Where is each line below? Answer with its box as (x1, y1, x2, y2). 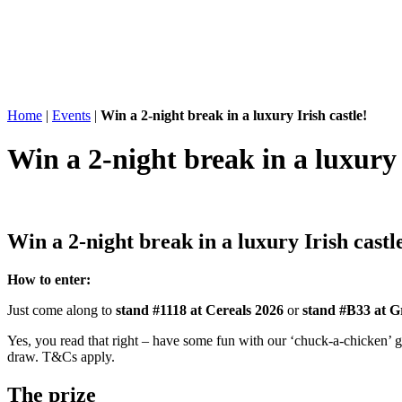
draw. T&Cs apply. (7, 348, 115, 364)
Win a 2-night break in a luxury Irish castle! (100, 108, 367, 123)
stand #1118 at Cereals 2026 (116, 301, 284, 318)
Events (52, 108, 91, 123)
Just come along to (7, 301, 116, 318)
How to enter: (7, 271, 91, 287)
